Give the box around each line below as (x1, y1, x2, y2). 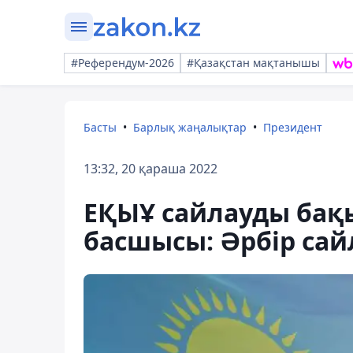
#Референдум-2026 (71, 55, 174, 70)
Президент (263, 120, 322, 135)
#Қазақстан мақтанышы (187, 55, 320, 70)
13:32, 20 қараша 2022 (84, 160, 217, 177)
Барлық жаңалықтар (133, 120, 247, 135)
